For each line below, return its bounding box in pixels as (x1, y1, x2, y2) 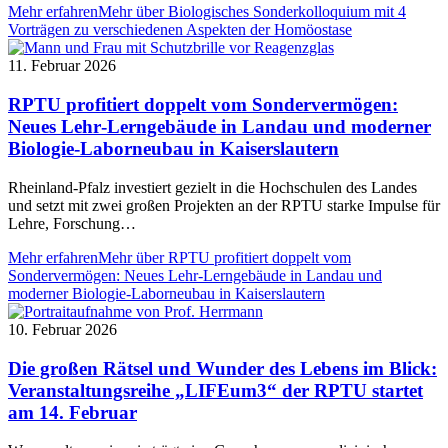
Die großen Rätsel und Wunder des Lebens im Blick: (8, 357, 437, 379)
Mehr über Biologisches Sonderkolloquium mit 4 (98, 3, 406, 21)
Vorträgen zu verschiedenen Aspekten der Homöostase (8, 21, 352, 39)
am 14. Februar (8, 401, 137, 423)
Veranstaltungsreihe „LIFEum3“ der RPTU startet (8, 379, 423, 401)
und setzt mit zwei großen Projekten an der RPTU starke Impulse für (8, 196, 440, 214)
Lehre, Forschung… (8, 214, 136, 232)
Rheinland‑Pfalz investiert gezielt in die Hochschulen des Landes (8, 178, 417, 196)
